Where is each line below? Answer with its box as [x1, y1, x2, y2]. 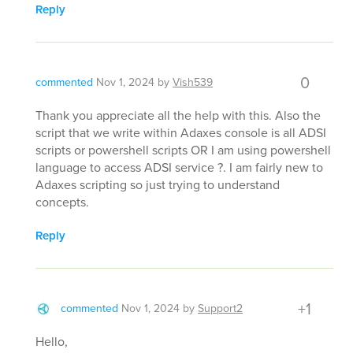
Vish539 [173, 74, 213, 91]
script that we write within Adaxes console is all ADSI [35, 124, 326, 142]
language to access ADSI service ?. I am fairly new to [35, 158, 323, 176]
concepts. [35, 193, 89, 211]
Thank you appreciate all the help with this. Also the [35, 106, 321, 124]
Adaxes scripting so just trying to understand [35, 176, 280, 194]
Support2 [198, 300, 243, 317]
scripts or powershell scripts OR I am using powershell [35, 141, 331, 159]
